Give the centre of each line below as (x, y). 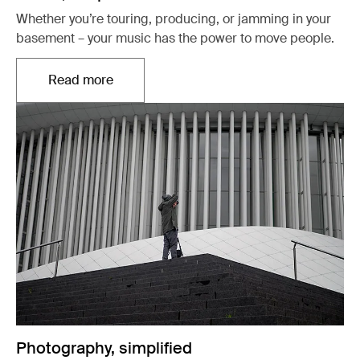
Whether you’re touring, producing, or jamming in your (174, 19)
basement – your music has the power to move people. (175, 39)
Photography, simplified (104, 348)
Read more (80, 80)
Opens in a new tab (136, 88)
